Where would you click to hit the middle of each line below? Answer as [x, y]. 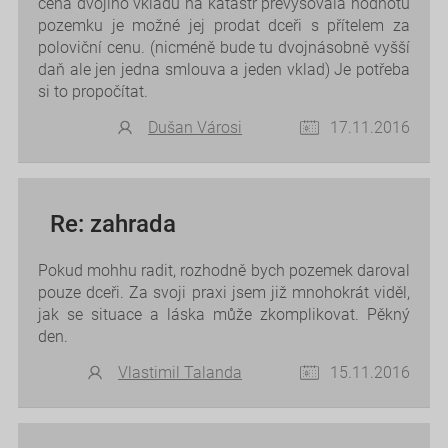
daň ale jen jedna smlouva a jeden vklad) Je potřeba [224, 69]
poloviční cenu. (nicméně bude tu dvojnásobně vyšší [224, 47]
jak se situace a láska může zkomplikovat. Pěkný [224, 314]
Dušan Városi [195, 127]
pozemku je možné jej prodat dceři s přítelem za [224, 25]
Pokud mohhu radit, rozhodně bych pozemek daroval [224, 270]
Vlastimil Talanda [180, 372]
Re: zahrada [112, 223]
